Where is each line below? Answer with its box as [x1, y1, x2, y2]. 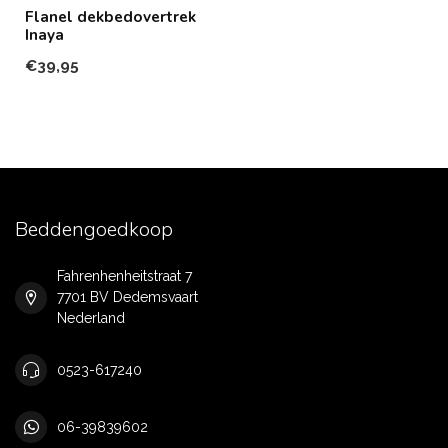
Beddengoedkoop [15, 216, 173, 243]
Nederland [57, 310, 125, 326]
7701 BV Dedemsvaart [57, 289, 198, 305]
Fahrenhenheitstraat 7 [57, 268, 192, 284]
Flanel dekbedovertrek [25, 6, 196, 27]
